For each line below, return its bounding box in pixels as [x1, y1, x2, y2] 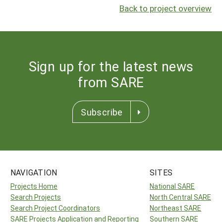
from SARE [78, 73, 144, 91]
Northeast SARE [150, 203, 201, 213]
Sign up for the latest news [28, 57, 194, 75]
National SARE [150, 181, 195, 191]
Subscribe [81, 106, 123, 118]
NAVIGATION [10, 166, 57, 177]
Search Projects [10, 192, 61, 202]
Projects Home [10, 181, 57, 191]
